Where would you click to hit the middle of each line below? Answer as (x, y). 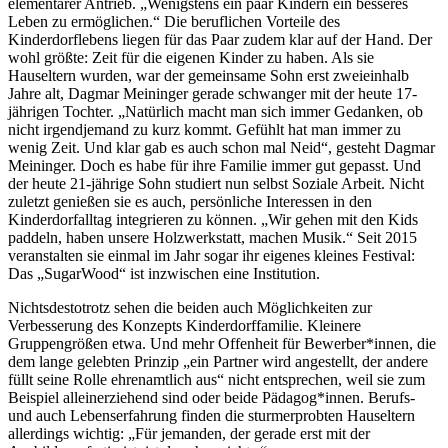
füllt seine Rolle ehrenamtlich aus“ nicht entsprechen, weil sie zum (216, 380)
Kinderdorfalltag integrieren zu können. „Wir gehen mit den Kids (213, 220)
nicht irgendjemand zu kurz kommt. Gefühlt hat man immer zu (204, 130)
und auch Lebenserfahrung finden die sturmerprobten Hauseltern (211, 416)
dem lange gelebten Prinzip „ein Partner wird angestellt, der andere (218, 362)
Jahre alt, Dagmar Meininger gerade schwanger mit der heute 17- (212, 94)
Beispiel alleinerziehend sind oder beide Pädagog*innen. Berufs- (211, 398)
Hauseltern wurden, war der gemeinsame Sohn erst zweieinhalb (208, 76)
